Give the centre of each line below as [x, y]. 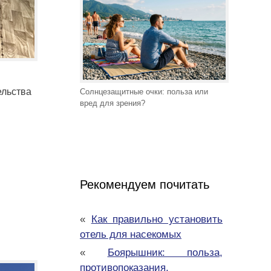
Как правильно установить [157, 220]
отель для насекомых [131, 235]
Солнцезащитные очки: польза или [144, 92]
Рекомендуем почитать [145, 185]
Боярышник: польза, [165, 253]
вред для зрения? [113, 103]
